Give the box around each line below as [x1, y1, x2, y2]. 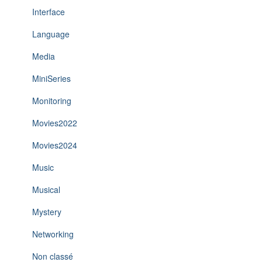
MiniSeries [32, 73, 71, 84]
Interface [32, 6, 65, 18]
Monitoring [32, 95, 71, 106]
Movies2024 [32, 139, 77, 151]
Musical [32, 184, 60, 195]
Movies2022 [32, 117, 77, 129]
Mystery [32, 206, 61, 218]
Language [32, 28, 70, 40]
